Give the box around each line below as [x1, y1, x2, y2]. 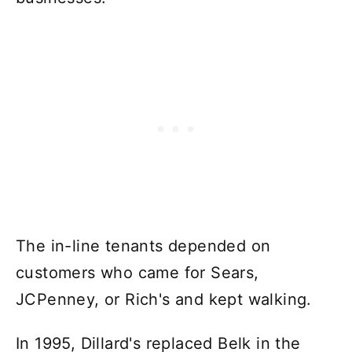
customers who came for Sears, [16, 262, 259, 282]
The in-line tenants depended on [16, 236, 271, 255]
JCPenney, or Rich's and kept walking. [16, 289, 312, 309]
